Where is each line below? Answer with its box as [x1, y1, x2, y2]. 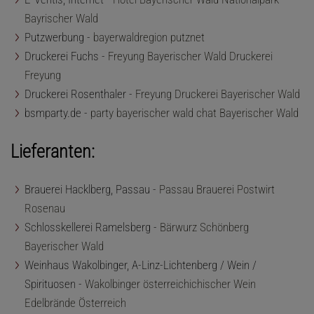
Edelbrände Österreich [25, 295, 126, 310]
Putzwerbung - [25, 29, 93, 44]
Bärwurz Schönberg [160, 219, 249, 234]
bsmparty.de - [25, 105, 90, 120]
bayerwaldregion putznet [93, 29, 205, 44]
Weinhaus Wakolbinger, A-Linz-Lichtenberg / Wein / [25, 257, 257, 272]
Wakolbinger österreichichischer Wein [85, 276, 256, 291]
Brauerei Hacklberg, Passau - [25, 182, 159, 196]
